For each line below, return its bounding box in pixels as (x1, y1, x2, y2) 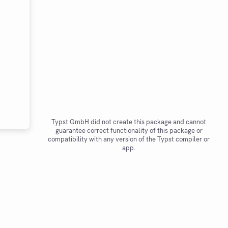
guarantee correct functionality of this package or (55, 126, 203, 135)
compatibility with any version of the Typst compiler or (48, 135, 210, 144)
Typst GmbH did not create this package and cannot (51, 118, 206, 126)
